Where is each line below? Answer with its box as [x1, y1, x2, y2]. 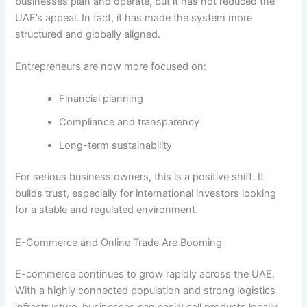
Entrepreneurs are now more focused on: [15, 60, 207, 73]
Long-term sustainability [59, 139, 173, 152]
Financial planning [59, 93, 144, 106]
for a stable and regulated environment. [15, 204, 199, 217]
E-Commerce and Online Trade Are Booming [15, 236, 223, 249]
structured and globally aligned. [15, 27, 161, 40]
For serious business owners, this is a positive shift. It [15, 171, 265, 184]
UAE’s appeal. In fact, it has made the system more [15, 11, 253, 24]
